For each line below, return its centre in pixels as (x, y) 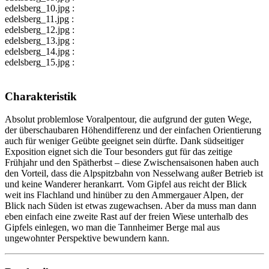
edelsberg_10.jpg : (40, 8)
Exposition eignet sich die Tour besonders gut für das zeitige (119, 152)
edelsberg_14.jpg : (40, 51)
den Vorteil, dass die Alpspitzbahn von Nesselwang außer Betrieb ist (134, 174)
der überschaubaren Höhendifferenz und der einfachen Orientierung (133, 130)
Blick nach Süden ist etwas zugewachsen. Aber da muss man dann (131, 206)
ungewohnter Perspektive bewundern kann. (87, 238)
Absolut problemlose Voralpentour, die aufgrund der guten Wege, (128, 119)
